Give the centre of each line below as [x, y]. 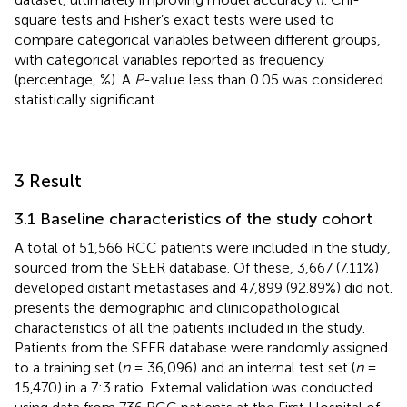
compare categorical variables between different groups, [198, 39]
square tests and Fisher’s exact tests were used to [174, 19]
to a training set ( [68, 367]
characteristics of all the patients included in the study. [190, 327]
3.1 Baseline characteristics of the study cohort [194, 218]
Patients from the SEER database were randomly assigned [201, 347]
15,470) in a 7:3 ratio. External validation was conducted [194, 387]
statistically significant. [86, 99]
